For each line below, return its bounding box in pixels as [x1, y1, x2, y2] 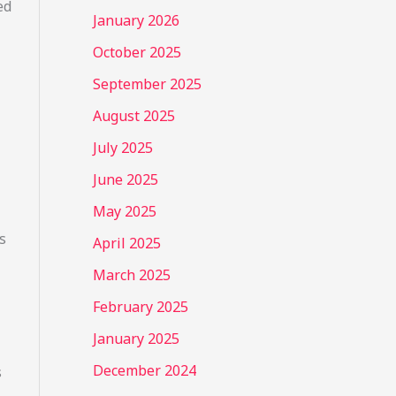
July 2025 [92, 137, 153, 157]
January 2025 [92, 328, 179, 348]
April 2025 [92, 232, 161, 253]
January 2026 [92, 10, 179, 30]
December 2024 [92, 360, 196, 380]
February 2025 [92, 296, 188, 316]
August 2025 [92, 105, 175, 126]
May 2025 [92, 201, 156, 221]
